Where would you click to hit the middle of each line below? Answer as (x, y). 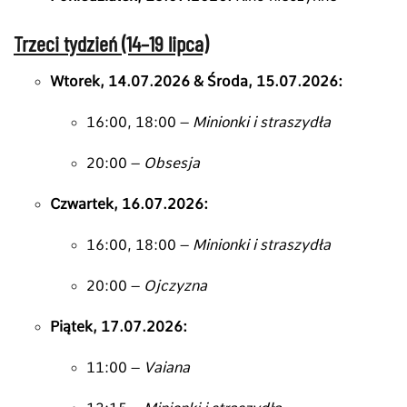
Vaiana (167, 367)
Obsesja (172, 163)
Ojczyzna (175, 285)
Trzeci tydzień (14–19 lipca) (111, 43)
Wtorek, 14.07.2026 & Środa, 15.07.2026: (196, 81)
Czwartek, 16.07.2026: (129, 203)
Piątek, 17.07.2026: (119, 326)
